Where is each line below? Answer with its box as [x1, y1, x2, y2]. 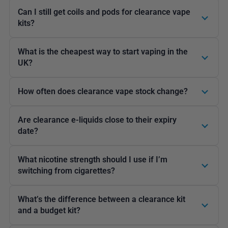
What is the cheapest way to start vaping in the [17, 47, 188, 57]
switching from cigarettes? [17, 166, 115, 176]
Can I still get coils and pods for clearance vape [17, 7, 190, 17]
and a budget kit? [17, 206, 80, 216]
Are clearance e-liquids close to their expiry [17, 115, 177, 125]
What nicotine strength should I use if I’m [17, 155, 167, 165]
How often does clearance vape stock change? [17, 87, 188, 97]
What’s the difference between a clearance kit [17, 194, 185, 205]
